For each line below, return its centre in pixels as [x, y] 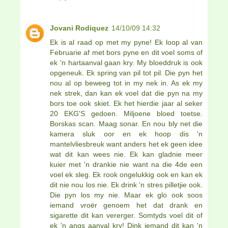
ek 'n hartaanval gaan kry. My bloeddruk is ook [126, 62]
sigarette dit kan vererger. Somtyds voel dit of [126, 215]
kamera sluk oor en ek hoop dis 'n [126, 134]
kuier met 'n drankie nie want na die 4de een [126, 164]
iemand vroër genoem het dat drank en [126, 205]
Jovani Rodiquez [79, 28]
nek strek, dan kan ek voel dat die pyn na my [126, 93]
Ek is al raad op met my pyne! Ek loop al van [126, 42]
